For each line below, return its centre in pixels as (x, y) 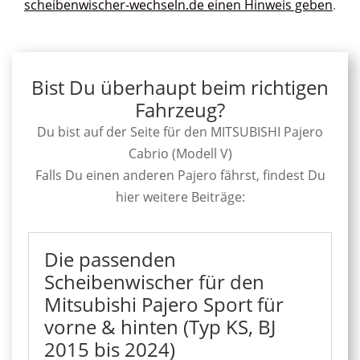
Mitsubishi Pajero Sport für (164, 305)
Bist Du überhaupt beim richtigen (180, 88)
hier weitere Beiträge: (180, 197)
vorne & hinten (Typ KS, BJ (160, 327)
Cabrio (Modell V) (180, 154)
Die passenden (110, 260)
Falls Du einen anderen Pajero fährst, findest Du (180, 176)
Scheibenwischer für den (154, 282)
